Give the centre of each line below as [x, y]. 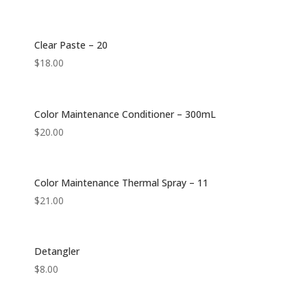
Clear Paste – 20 [71, 45]
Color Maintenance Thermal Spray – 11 [121, 182]
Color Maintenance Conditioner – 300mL [125, 114]
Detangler [57, 251]
